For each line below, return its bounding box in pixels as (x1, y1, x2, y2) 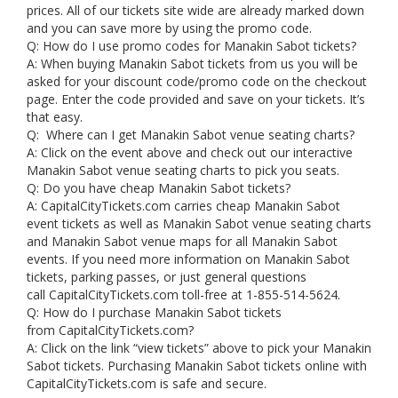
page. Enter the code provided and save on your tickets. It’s (27, 91, 365, 107)
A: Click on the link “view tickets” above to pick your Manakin (27, 339, 371, 356)
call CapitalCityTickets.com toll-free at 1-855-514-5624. (27, 286, 340, 303)
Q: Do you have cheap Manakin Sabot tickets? (27, 179, 294, 196)
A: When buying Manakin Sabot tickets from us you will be (27, 55, 358, 72)
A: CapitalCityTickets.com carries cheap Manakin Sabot (27, 197, 340, 214)
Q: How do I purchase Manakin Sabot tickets (27, 304, 282, 321)
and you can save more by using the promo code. (27, 20, 312, 36)
